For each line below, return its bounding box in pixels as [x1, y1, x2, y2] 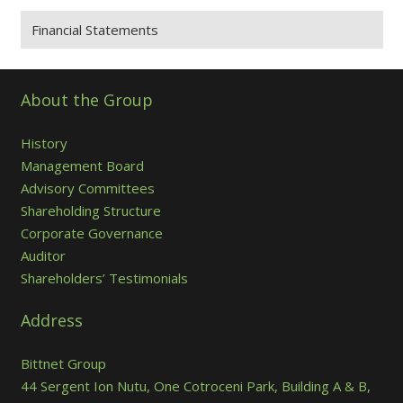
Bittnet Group [20, 354, 106, 372]
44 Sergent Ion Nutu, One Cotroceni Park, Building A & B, [20, 376, 371, 395]
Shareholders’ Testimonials [20, 268, 188, 287]
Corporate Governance [20, 223, 163, 242]
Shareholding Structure [20, 201, 161, 219]
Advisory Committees [20, 178, 162, 197]
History [20, 133, 67, 152]
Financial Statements [31, 21, 158, 39]
